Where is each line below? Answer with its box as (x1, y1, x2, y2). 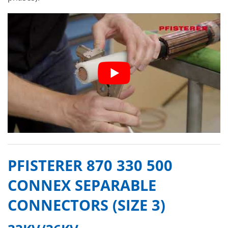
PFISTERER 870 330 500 (8, 155, 173, 176)
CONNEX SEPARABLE (8, 175, 156, 195)
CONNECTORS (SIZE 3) (8, 195, 169, 215)
